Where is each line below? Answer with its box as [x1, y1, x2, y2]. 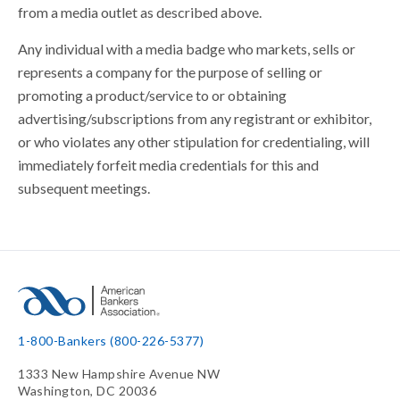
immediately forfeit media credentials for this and [18, 156, 319, 173]
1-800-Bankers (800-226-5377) [18, 333, 204, 348]
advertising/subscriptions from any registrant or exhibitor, [18, 110, 371, 127]
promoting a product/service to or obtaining [18, 87, 287, 104]
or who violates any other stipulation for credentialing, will [18, 133, 370, 150]
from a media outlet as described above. [18, 4, 262, 21]
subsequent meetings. [18, 179, 150, 196]
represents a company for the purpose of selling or [18, 63, 322, 80]
